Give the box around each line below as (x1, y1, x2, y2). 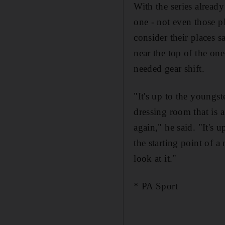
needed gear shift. (134, 63, 204, 74)
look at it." (134, 153, 177, 164)
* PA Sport (134, 181, 178, 192)
